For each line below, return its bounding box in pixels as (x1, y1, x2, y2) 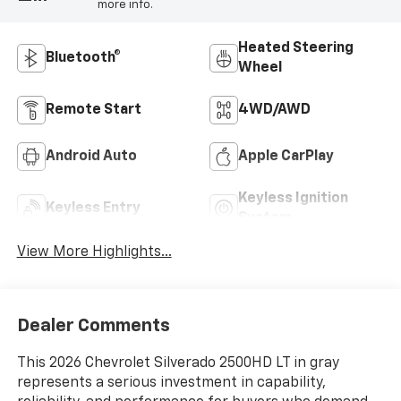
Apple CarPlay (238, 149, 334, 165)
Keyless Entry (45, 201, 141, 217)
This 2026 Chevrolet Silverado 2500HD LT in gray (16, 355, 339, 371)
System (238, 211, 292, 226)
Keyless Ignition (238, 192, 348, 207)
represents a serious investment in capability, (16, 375, 326, 390)
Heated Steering (238, 41, 354, 56)
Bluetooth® (45, 51, 121, 66)
